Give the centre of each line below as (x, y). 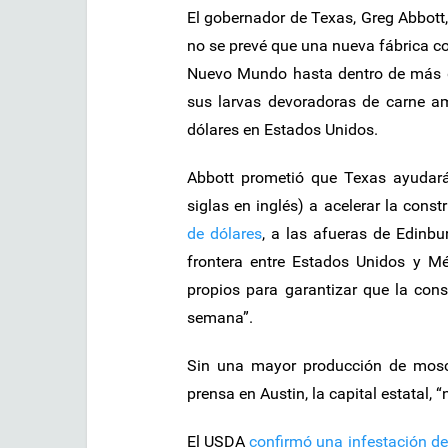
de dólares (224, 234)
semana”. (220, 318)
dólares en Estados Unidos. (282, 130)
